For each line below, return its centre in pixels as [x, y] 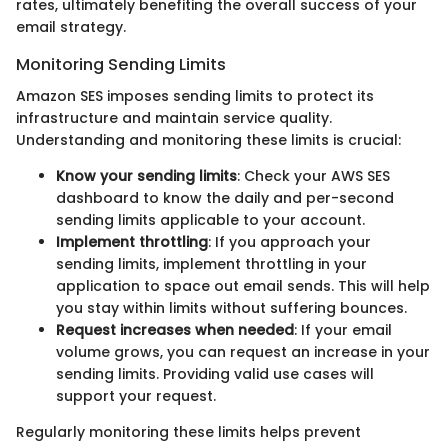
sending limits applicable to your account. [210, 220]
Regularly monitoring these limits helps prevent [188, 432]
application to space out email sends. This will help [243, 286]
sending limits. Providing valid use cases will [215, 374]
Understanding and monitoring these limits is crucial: [208, 140]
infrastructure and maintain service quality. [174, 118]
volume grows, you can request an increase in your [243, 352]
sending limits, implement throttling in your [211, 264]
